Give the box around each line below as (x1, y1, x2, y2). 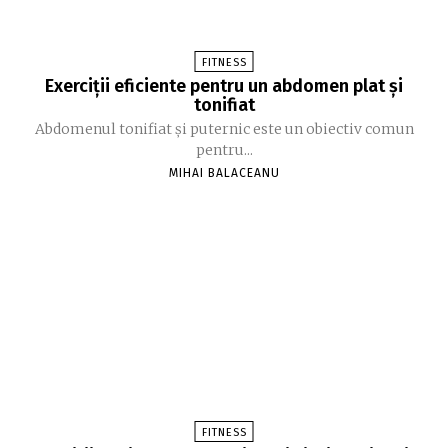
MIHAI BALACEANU (168, 165, 280, 180)
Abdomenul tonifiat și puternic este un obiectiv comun (34, 119, 414, 138)
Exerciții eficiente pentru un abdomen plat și (45, 74, 403, 97)
